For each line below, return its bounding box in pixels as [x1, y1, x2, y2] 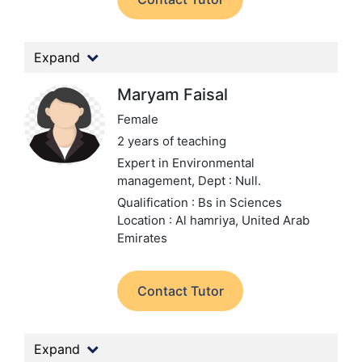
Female [117, 112, 158, 127]
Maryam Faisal [117, 85, 228, 104]
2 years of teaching [117, 133, 226, 149]
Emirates [117, 230, 167, 246]
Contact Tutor [137, 283, 224, 299]
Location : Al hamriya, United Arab [117, 213, 309, 228]
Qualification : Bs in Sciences [117, 195, 282, 210]
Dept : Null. [198, 173, 261, 188]
